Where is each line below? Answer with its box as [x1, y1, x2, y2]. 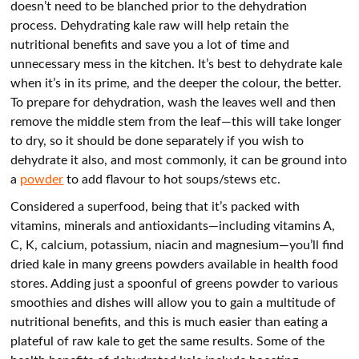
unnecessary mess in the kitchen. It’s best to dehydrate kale [10, 54, 343, 72]
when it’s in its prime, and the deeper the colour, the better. [10, 74, 342, 91]
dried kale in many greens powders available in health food [10, 255, 339, 272]
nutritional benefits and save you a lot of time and [10, 35, 290, 53]
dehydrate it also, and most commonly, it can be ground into [10, 151, 348, 168]
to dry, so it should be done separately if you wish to [10, 131, 305, 149]
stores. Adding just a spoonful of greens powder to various [10, 274, 339, 292]
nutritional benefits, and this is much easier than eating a [10, 313, 329, 330]
